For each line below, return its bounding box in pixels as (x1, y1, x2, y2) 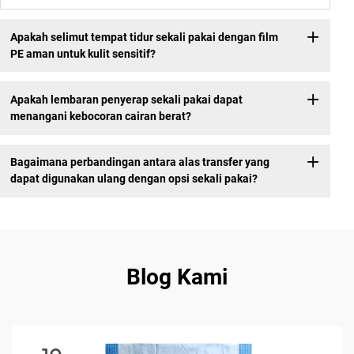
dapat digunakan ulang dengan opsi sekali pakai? (9, 172, 258, 186)
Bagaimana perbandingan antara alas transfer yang (9, 156, 269, 169)
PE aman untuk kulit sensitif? (9, 47, 156, 60)
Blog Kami (126, 263, 228, 290)
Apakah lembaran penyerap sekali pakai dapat (9, 93, 243, 106)
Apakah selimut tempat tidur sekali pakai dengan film (9, 30, 278, 43)
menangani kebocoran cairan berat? (9, 110, 191, 122)
